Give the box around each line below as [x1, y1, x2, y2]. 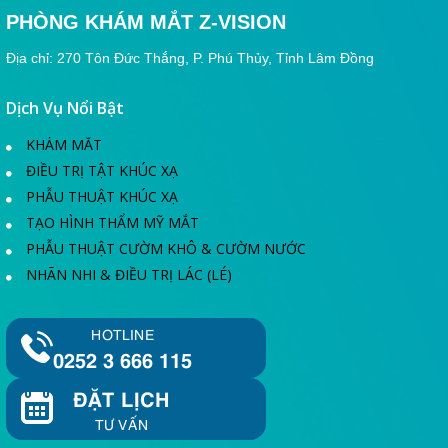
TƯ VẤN [94, 414, 149, 434]
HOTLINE [90, 324, 155, 344]
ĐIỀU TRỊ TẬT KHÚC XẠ [22, 161, 178, 181]
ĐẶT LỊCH [73, 383, 170, 412]
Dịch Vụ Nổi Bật [6, 97, 124, 120]
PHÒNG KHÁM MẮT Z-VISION [6, 11, 286, 34]
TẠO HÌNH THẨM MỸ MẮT [22, 213, 199, 233]
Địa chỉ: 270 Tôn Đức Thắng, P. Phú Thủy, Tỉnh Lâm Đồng [6, 50, 374, 67]
